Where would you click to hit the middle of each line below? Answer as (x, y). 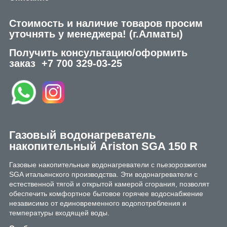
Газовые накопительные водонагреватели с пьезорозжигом (108, 164)
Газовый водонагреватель (83, 135)
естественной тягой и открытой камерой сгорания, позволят (109, 184)
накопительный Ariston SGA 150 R (103, 146)
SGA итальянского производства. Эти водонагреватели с (103, 174)
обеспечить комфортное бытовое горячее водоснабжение (106, 193)
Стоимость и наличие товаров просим (106, 24)
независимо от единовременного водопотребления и (98, 203)
